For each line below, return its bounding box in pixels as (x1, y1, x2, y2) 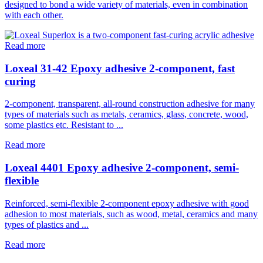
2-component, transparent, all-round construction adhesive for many (5, 99, 255, 109)
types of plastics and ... (5, 219, 89, 230)
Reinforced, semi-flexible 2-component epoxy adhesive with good (5, 198, 249, 208)
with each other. (5, 9, 63, 20)
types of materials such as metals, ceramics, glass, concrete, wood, (5, 109, 248, 120)
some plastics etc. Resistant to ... (5, 120, 123, 130)
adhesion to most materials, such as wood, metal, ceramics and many (5, 208, 258, 219)
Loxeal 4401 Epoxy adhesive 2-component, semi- (5, 161, 239, 174)
